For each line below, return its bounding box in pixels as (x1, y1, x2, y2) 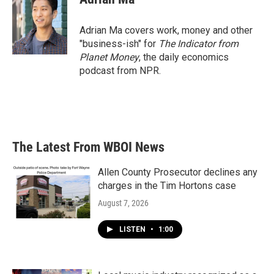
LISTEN (119, 225, 147, 234)
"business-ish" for (80, 38, 158, 50)
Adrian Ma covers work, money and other (80, 24, 253, 36)
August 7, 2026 (98, 198, 149, 208)
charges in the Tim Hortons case (98, 180, 236, 191)
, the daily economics (139, 51, 229, 63)
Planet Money (80, 51, 139, 63)
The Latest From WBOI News (12, 139, 165, 155)
